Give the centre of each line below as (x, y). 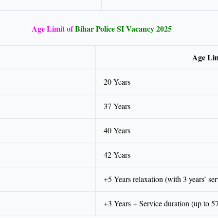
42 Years (117, 155)
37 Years (117, 106)
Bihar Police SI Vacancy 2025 (123, 29)
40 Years (117, 130)
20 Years (117, 82)
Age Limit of (52, 29)
